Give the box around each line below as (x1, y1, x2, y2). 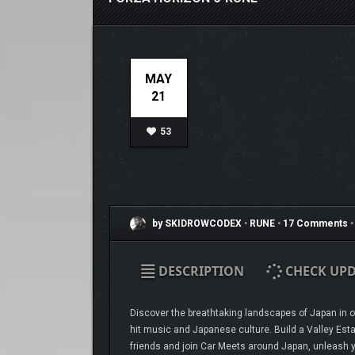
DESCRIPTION (155, 262, 244, 280)
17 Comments (282, 218, 348, 230)
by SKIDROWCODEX (149, 218, 242, 230)
